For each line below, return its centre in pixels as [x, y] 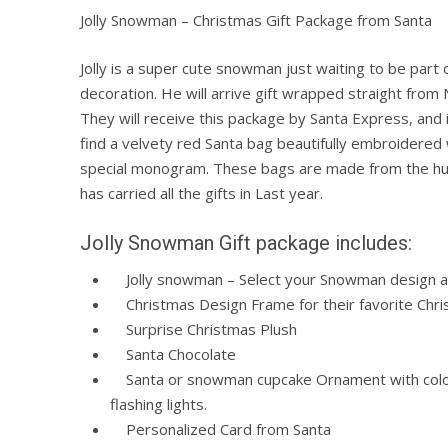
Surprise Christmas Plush [203, 329]
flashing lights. [158, 404]
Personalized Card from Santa [220, 429]
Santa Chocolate [173, 354]
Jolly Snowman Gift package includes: [246, 243]
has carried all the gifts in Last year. [201, 192]
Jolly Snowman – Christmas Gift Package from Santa [256, 20]
